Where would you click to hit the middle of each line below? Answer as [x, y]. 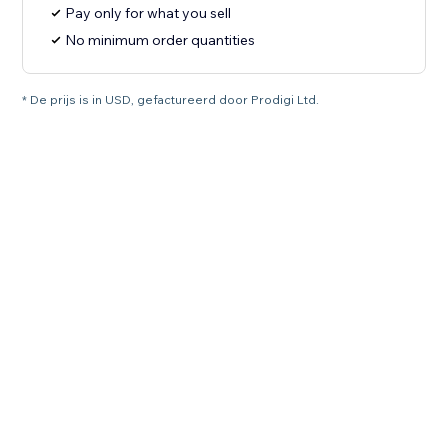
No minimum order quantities [160, 40]
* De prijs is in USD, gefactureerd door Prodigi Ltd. [171, 100]
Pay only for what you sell [148, 13]
